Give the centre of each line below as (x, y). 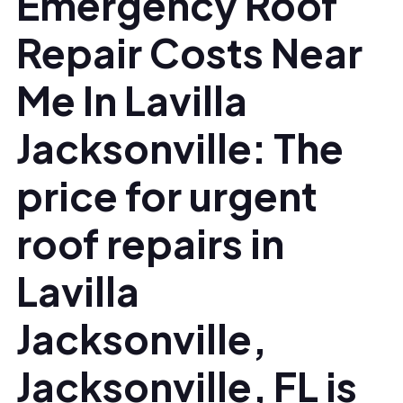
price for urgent (167, 195)
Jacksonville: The (180, 147)
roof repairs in (150, 242)
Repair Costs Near (189, 52)
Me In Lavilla (132, 99)
